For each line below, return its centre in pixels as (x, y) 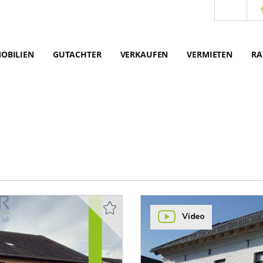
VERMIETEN (210, 54)
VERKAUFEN (144, 54)
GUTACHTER (77, 54)
